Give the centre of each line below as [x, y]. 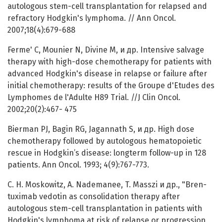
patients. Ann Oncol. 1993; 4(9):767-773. [78, 165]
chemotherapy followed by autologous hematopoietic [105, 141]
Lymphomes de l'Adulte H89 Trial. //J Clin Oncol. [94, 98]
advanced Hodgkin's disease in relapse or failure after [107, 74]
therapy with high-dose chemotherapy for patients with [110, 62]
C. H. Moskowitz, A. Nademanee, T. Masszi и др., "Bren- [107, 185]
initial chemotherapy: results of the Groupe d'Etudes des [111, 86]
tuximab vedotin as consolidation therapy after [94, 197]
